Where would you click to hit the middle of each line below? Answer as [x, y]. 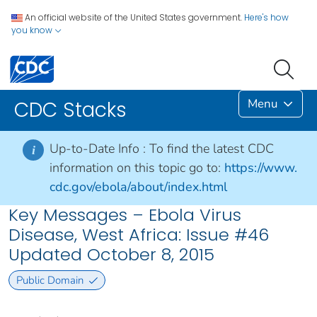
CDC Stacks [70, 110]
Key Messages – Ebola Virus [125, 215]
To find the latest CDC [212, 149]
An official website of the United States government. [133, 17]
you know [33, 30]
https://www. [261, 168]
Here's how [266, 17]
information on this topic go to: [135, 168]
